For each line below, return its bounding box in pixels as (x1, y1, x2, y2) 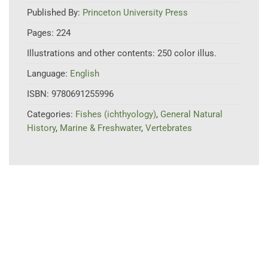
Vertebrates (145, 123, 192, 134)
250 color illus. (157, 48, 217, 59)
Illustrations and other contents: (27, 48, 157, 59)
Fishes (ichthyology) (75, 109, 156, 120)
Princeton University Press (83, 7, 188, 19)
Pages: (27, 28, 56, 39)
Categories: (27, 109, 75, 120)
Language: (27, 68, 70, 80)
